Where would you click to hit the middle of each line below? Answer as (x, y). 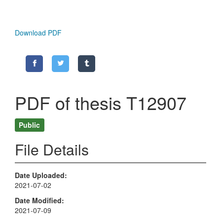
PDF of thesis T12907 (101, 103)
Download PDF (38, 33)
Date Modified (38, 200)
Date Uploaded (40, 175)
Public (30, 125)
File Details (52, 149)
